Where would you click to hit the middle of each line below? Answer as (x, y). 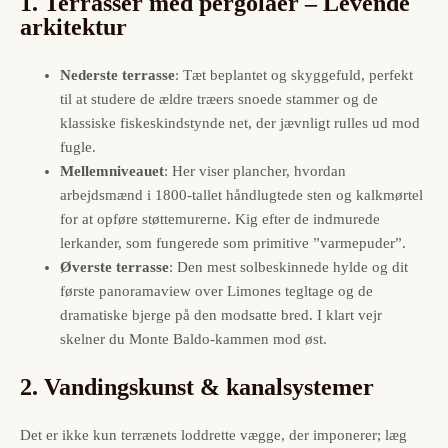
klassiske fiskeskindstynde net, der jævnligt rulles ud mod (240, 122)
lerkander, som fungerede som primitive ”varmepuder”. (233, 242)
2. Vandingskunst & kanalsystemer (197, 386)
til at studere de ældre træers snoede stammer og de (219, 98)
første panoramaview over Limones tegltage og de (216, 290)
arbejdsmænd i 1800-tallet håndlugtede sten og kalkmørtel (241, 194)
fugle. (78, 146)
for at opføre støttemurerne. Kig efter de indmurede (220, 218)
